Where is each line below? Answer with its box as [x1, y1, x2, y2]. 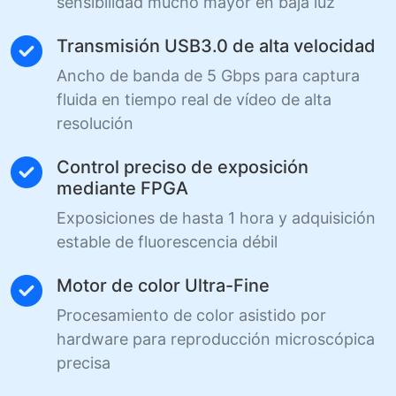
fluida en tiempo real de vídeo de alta [57, 89, 331, 109]
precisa [57, 353, 110, 372]
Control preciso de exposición [57, 156, 308, 178]
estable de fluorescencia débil [57, 232, 278, 251]
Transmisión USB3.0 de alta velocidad [57, 34, 376, 57]
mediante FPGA [57, 177, 188, 199]
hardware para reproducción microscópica [57, 329, 375, 348]
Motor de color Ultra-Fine [57, 274, 270, 296]
